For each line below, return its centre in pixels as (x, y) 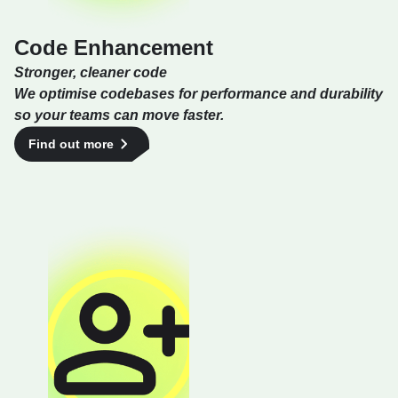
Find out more (71, 144)
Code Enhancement (114, 48)
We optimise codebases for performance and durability (199, 94)
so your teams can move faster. (119, 115)
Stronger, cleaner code (91, 73)
